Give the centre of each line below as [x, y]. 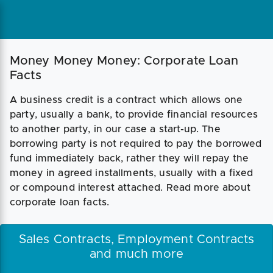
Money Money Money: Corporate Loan [124, 61]
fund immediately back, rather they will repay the [129, 158]
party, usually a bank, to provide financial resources [134, 115]
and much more [136, 254]
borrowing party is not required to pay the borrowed [136, 144]
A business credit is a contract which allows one [126, 100]
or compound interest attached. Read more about [130, 188]
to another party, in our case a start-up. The [115, 129]
